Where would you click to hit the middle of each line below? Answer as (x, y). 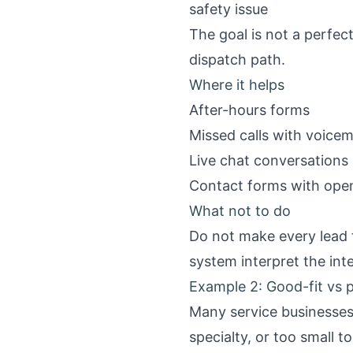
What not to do (240, 211)
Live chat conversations (269, 160)
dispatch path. (237, 59)
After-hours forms (249, 110)
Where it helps (237, 85)
